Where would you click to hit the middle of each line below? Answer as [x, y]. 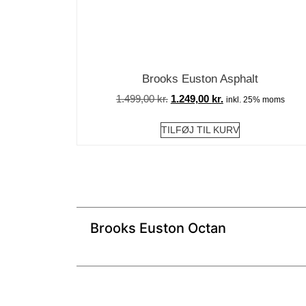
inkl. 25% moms [255, 100]
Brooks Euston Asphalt [200, 79]
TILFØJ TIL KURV [200, 129]
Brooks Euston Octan [158, 228]
